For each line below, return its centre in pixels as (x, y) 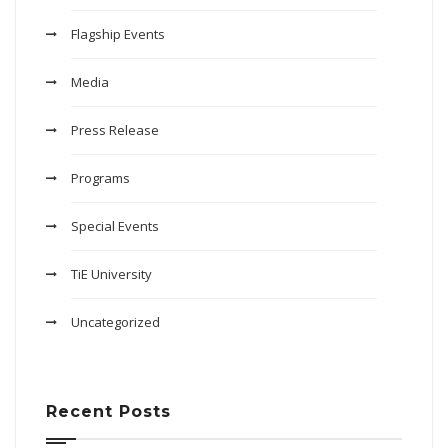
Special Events (115, 226)
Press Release (115, 130)
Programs (100, 178)
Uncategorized (115, 322)
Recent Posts (108, 411)
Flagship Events (118, 34)
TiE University (111, 274)
